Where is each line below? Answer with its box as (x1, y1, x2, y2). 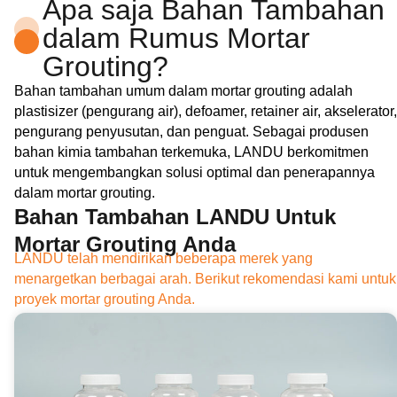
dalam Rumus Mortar (43, 21, 311, 54)
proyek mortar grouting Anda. (14, 291, 195, 307)
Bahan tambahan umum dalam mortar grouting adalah (14, 82, 353, 98)
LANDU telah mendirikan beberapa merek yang (14, 250, 313, 266)
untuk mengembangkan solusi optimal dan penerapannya (14, 164, 375, 180)
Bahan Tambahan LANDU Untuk (14, 204, 336, 229)
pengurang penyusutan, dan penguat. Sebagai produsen (14, 123, 369, 139)
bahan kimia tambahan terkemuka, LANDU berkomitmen (14, 144, 369, 160)
